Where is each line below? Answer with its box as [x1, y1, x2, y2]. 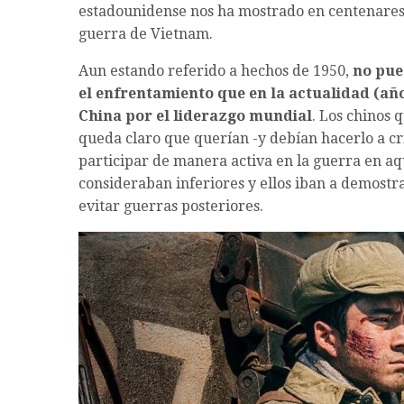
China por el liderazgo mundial [78, 107, 312, 125]
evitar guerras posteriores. [78, 197, 263, 216]
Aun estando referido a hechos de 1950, [78, 62, 353, 80]
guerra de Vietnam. [78, 25, 213, 43]
